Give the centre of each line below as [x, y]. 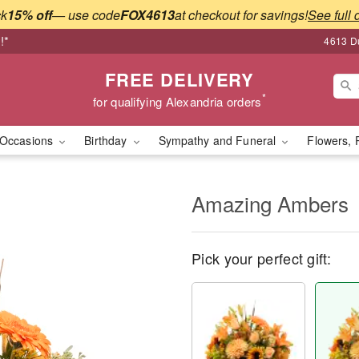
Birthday [107, 140]
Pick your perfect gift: [261, 258]
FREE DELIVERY [179, 79]
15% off [30, 14]
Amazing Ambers [270, 203]
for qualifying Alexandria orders [177, 101]
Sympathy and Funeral [219, 140]
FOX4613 [147, 14]
